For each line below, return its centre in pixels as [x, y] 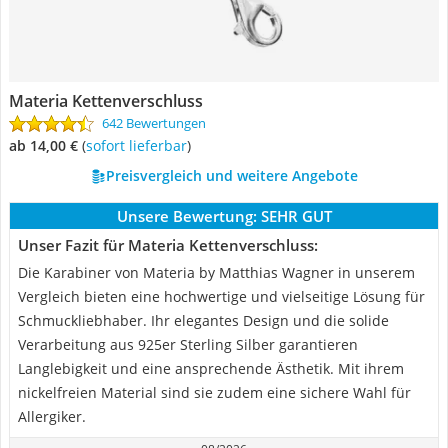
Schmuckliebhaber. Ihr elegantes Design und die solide [203, 320]
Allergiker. [52, 416]
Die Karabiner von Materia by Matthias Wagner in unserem [216, 272]
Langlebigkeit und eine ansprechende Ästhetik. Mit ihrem [211, 368]
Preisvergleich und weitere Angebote [231, 175]
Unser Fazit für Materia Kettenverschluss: [168, 245]
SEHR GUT [296, 216]
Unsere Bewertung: [186, 216]
